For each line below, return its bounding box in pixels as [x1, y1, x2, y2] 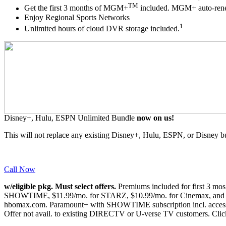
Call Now [4, 165, 35, 174]
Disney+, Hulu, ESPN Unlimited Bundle [4, 114, 137, 123]
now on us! [137, 114, 174, 123]
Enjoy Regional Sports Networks [24, 13, 130, 22]
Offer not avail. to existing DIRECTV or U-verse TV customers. [4, 209, 212, 218]
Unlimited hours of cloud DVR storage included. [24, 24, 180, 33]
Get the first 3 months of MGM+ [24, 4, 128, 13]
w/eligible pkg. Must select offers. [4, 182, 118, 191]
